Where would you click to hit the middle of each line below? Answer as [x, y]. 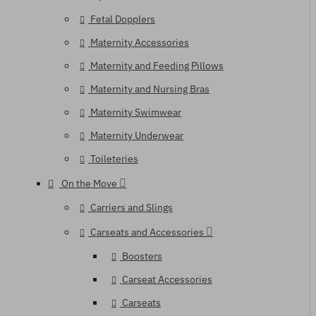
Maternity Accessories [140, 42]
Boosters [142, 256]
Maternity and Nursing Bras [150, 89]
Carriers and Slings [132, 207]
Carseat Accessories [167, 279]
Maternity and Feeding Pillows [157, 66]
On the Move [89, 183]
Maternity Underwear [137, 135]
